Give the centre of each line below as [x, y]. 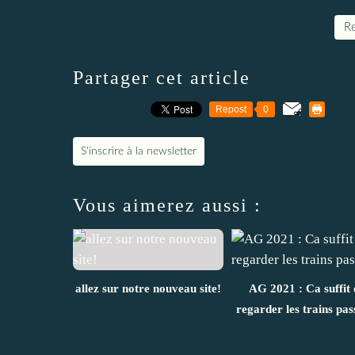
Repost [231, 109]
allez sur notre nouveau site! [148, 288]
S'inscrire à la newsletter [139, 151]
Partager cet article [162, 77]
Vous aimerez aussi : [167, 205]
